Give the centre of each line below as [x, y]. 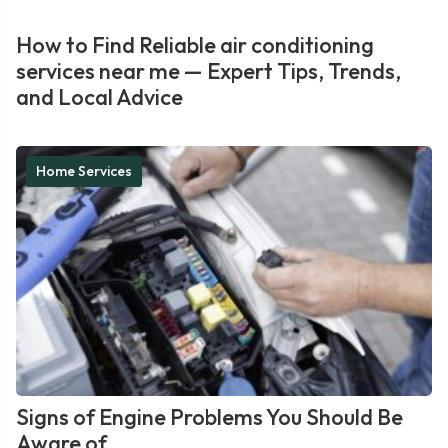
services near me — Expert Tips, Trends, [208, 71]
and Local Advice [99, 97]
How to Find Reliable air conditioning [195, 45]
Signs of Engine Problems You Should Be [209, 417]
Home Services [84, 171]
